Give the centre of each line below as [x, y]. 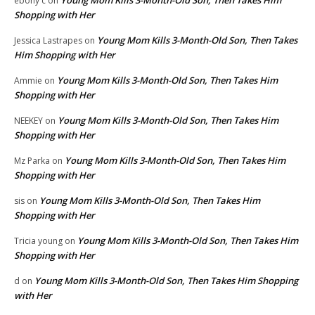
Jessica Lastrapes [48, 40]
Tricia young [38, 240]
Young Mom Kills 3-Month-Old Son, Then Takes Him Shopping [166, 280]
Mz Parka [32, 160]
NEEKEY [28, 120]
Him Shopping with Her [65, 54]
